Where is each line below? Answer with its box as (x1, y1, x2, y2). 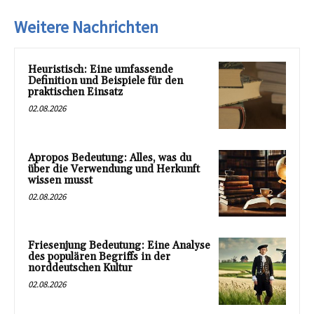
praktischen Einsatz (28, 86, 123, 99)
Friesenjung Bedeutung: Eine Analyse (28, 239, 210, 253)
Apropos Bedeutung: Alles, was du (28, 151, 191, 165)
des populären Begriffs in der (28, 250, 170, 264)
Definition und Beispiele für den (28, 74, 183, 88)
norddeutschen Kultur (28, 261, 132, 275)
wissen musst (28, 173, 93, 187)
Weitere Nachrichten (14, 16, 158, 38)
